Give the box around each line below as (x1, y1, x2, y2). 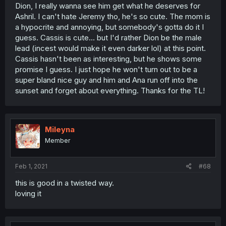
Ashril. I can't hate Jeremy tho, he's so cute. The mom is (15, 11, 210, 21)
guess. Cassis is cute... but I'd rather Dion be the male (15, 32, 202, 42)
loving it (15, 189, 41, 198)
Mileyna (45, 124, 75, 134)
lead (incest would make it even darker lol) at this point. (15, 43, 206, 53)
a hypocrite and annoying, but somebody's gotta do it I (15, 22, 204, 32)
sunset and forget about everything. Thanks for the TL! (15, 85, 205, 95)
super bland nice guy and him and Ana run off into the (15, 75, 198, 85)
